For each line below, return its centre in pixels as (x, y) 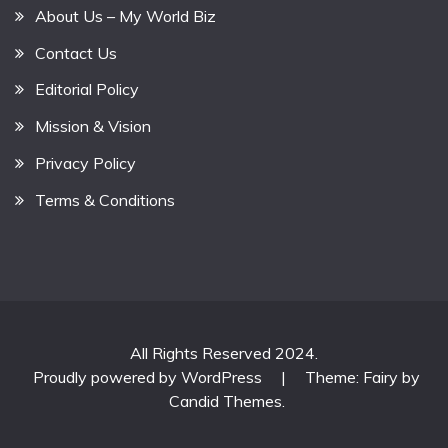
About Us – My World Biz (125, 15)
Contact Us (76, 52)
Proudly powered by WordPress (149, 376)
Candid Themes (225, 400)
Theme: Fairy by (362, 376)
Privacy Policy (85, 162)
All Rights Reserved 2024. (224, 352)
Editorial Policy (87, 89)
